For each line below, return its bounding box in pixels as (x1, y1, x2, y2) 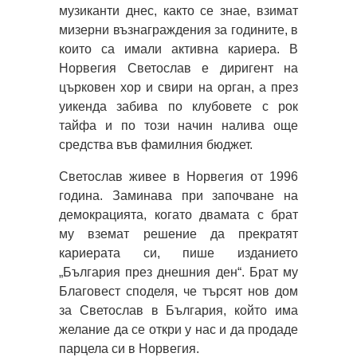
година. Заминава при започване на (59, 188, 298, 202)
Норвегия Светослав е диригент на (59, 61, 298, 75)
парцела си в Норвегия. (59, 341, 199, 355)
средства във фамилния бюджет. (59, 137, 253, 151)
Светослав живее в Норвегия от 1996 (59, 169, 298, 183)
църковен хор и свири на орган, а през (59, 80, 298, 94)
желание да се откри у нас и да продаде (59, 322, 298, 336)
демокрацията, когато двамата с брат (59, 207, 298, 222)
